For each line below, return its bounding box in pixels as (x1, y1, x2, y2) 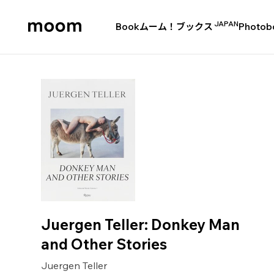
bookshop (20, 53, 65, 65)
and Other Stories (41, 235, 168, 253)
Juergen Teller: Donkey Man (41, 215, 240, 234)
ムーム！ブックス (139, 21, 213, 32)
